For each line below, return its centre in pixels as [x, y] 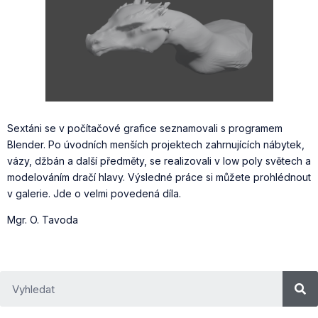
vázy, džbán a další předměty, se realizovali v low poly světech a [159, 161]
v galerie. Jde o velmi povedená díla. [94, 194]
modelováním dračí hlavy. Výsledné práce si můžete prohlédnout [159, 177]
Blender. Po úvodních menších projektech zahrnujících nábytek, [156, 145]
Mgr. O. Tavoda [43, 220]
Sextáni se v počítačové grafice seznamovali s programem [145, 128]
